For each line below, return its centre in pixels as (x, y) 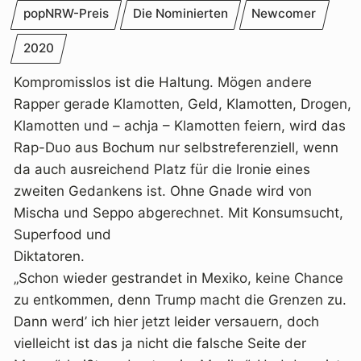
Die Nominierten (180, 14)
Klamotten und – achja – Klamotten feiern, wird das (180, 125)
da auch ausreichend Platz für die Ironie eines (162, 169)
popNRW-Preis (66, 14)
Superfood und (62, 234)
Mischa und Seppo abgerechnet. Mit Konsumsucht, (178, 212)
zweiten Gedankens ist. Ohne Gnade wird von (163, 191)
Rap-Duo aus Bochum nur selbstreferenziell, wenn (176, 147)
